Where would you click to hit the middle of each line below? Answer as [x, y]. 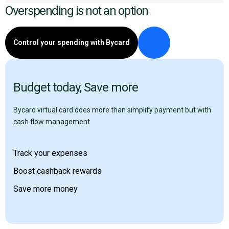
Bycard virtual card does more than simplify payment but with [112, 110]
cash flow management [52, 122]
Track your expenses [50, 153]
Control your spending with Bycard [72, 42]
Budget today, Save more [76, 87]
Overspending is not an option [77, 11]
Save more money [45, 189]
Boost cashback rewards [58, 171]
